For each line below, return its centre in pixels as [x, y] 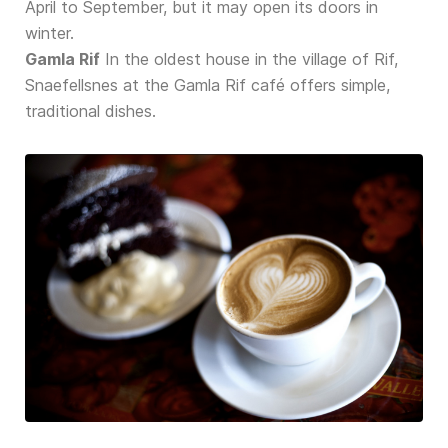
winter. [49, 33]
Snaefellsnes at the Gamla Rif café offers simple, [207, 85]
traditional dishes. [90, 111]
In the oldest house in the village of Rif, [249, 59]
